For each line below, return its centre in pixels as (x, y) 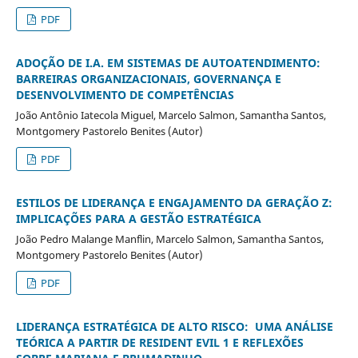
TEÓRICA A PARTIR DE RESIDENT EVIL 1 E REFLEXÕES (159, 342)
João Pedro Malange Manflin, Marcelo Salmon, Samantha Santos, (169, 239)
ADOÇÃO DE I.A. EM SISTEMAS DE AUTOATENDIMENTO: (168, 62)
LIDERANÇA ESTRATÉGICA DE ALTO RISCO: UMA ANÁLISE (174, 326)
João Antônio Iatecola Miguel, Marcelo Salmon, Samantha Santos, (171, 115)
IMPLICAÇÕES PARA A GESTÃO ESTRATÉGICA (138, 218)
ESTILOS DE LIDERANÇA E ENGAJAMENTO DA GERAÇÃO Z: (174, 202)
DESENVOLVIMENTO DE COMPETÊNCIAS (125, 94)
